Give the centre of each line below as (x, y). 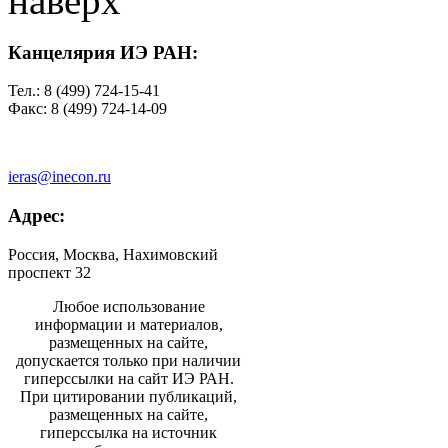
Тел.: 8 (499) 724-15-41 (84, 91)
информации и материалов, (128, 324)
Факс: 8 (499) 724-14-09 (87, 109)
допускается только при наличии (128, 360)
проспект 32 (49, 272)
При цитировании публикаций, (128, 396)
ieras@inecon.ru (59, 177)
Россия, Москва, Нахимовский (113, 254)
